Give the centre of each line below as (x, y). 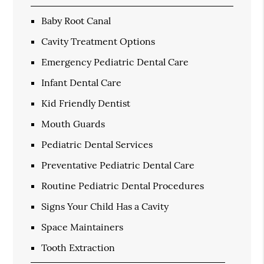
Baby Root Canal (76, 20)
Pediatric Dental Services (97, 144)
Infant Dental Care (82, 82)
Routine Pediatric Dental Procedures (123, 185)
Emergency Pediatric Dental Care (115, 62)
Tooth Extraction (78, 247)
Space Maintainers (82, 227)
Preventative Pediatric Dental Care (118, 165)
